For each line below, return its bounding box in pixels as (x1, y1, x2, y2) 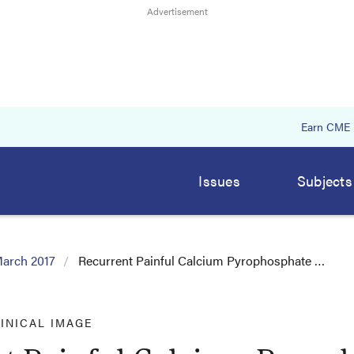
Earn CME (301, 119, 350, 134)
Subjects (296, 171, 352, 190)
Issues (198, 171, 240, 190)
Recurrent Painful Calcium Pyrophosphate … (78, 251, 325, 269)
